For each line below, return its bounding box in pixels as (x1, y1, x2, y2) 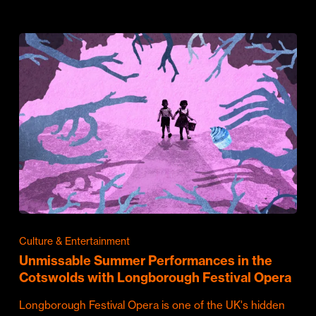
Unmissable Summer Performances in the (18, 252, 272, 269)
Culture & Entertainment (18, 234, 130, 248)
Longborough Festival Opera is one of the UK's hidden (18, 298, 285, 312)
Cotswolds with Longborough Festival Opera (18, 269, 291, 286)
